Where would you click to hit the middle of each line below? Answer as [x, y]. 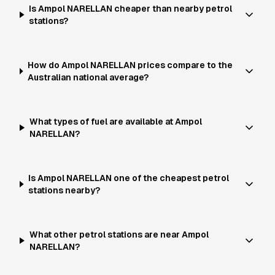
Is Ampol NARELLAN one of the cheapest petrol [129, 178]
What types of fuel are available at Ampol [115, 122]
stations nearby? [64, 190]
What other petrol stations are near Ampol [119, 234]
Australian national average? [88, 77]
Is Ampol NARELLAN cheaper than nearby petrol [131, 9]
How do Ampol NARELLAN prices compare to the [130, 65]
